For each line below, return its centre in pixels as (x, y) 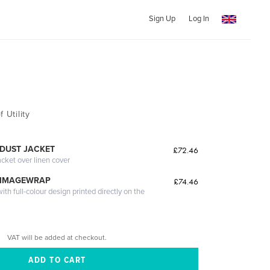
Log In (199, 19)
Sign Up (162, 19)
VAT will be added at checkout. (57, 237)
